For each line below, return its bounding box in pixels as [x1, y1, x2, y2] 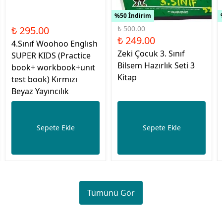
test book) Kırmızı [11, 74, 77, 85]
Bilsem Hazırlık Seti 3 [117, 60, 195, 71]
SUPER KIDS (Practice [11, 50, 91, 61]
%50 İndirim [114, 11, 151, 20]
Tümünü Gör [87, 187, 135, 198]
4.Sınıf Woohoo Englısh [11, 38, 98, 49]
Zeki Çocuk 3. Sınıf [117, 48, 185, 59]
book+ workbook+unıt [11, 62, 95, 73]
